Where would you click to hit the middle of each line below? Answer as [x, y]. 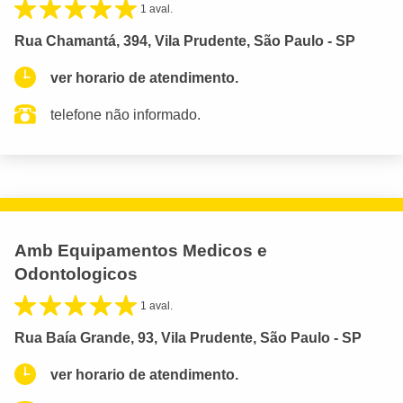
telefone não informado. [125, 114]
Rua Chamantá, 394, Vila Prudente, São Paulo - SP [185, 40]
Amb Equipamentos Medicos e [141, 250]
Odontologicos [76, 273]
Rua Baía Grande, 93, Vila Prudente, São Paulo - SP [188, 337]
